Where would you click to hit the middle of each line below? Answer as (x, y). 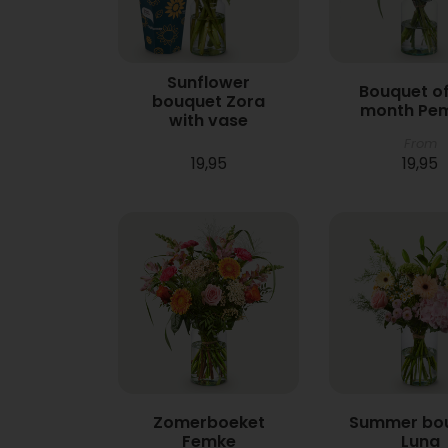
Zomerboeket (208, 422)
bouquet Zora (209, 101)
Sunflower (209, 82)
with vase (209, 120)
